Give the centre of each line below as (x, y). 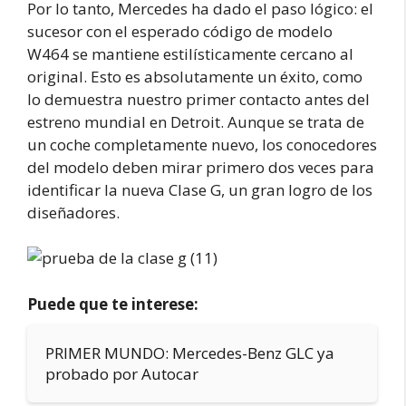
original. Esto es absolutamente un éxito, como (195, 76)
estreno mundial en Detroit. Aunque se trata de (196, 121)
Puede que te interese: (113, 304)
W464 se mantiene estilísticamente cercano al (190, 53)
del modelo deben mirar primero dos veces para (201, 167)
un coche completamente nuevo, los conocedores (202, 144)
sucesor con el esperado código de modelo (180, 31)
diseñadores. (73, 212)
